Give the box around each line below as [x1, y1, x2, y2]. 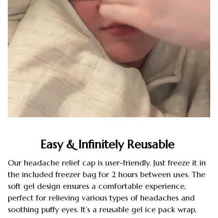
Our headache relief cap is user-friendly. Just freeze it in [8, 158, 206, 168]
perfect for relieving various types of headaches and [8, 193, 195, 203]
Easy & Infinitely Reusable [40, 137, 178, 152]
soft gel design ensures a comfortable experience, [8, 181, 186, 191]
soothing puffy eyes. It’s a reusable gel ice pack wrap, [8, 204, 197, 215]
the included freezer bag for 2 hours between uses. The [8, 169, 205, 180]
